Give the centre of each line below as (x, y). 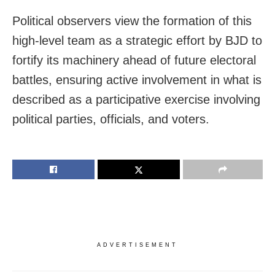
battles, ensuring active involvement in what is (137, 79)
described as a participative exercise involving (136, 99)
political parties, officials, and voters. (111, 119)
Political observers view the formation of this (132, 21)
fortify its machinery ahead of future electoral (134, 60)
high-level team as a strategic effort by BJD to (137, 40)
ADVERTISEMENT (137, 245)
